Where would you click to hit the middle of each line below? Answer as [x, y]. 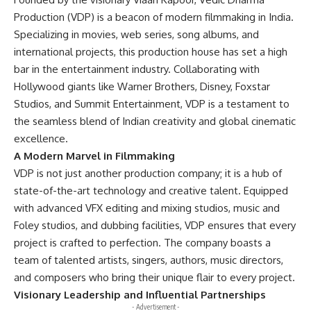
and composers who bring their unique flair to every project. [154, 277]
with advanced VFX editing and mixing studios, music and [147, 208]
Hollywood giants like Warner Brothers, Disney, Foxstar [142, 86]
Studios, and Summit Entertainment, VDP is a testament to [152, 104]
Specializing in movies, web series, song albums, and [136, 34]
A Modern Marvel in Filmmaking [94, 156]
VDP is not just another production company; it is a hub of [148, 173]
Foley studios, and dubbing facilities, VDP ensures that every [155, 225]
